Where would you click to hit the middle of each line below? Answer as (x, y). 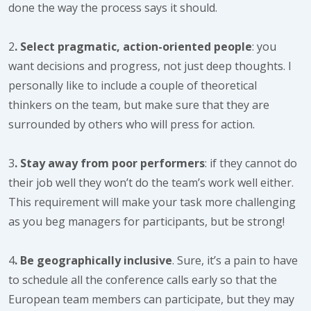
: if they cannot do (251, 163)
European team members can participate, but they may (151, 299)
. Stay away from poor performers (110, 163)
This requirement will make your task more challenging (152, 202)
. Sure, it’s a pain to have (235, 260)
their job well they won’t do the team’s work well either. (151, 183)
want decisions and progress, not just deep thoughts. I (150, 66)
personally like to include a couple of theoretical (133, 85)
